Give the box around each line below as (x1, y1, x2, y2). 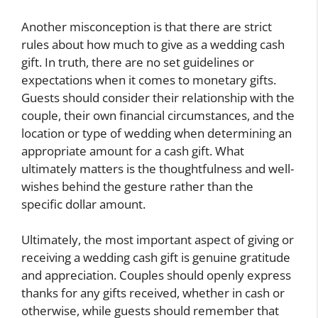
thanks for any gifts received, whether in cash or (21, 285, 285, 302)
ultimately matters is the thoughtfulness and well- (21, 160, 294, 177)
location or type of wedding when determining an (21, 124, 292, 141)
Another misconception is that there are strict (21, 18, 272, 35)
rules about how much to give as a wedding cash (21, 35, 285, 53)
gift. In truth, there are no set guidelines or (21, 53, 254, 70)
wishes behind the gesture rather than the (21, 177, 253, 194)
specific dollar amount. (21, 195, 146, 212)
